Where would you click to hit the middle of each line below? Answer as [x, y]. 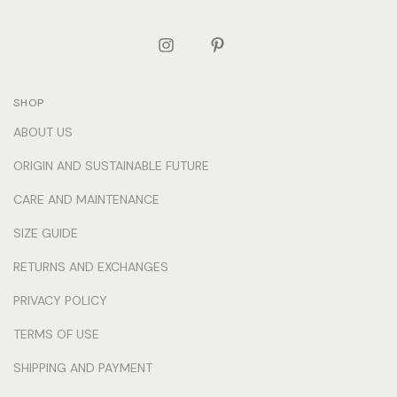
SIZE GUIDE [46, 234]
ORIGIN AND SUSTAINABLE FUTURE [111, 166]
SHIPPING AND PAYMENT [83, 368]
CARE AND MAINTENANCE [86, 200]
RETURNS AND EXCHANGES [91, 267]
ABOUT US [43, 132]
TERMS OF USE [56, 335]
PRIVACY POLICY [60, 301]
